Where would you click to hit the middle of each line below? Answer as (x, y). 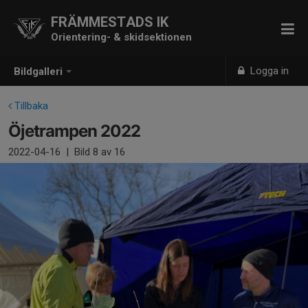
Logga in (268, 71)
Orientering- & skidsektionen (121, 37)
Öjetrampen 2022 (74, 131)
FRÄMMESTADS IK (110, 22)
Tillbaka (30, 106)
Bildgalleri (38, 72)
